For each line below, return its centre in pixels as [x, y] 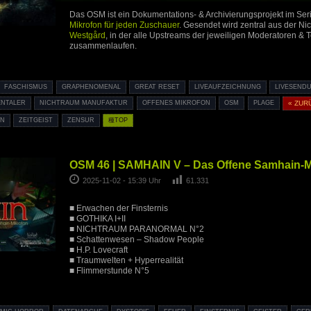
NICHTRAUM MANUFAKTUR [84, 103]
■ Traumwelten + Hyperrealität [126, 261]
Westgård [87, 36]
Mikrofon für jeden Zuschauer [124, 25]
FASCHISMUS [26, 87]
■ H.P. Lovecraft [98, 250]
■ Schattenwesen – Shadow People [136, 240]
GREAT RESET [158, 87]
